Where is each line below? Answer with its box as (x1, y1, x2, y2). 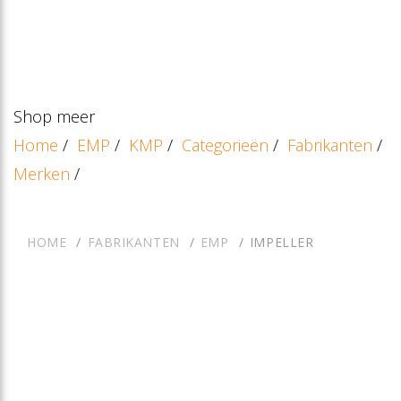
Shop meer (13, 106, 95, 127)
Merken (13, 163, 70, 184)
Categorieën (182, 134, 269, 156)
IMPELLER (249, 234, 314, 251)
